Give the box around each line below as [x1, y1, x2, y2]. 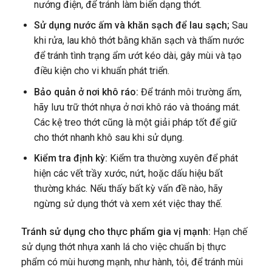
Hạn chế [213, 226, 247, 238]
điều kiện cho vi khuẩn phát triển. [33, 65, 169, 77]
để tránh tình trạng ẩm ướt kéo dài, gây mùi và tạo [33, 50, 242, 62]
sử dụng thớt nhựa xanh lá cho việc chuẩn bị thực [21, 241, 226, 253]
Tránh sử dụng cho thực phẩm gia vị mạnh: [21, 226, 213, 238]
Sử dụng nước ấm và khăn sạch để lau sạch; [33, 19, 232, 32]
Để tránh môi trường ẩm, [140, 86, 242, 98]
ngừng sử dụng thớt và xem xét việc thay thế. [33, 198, 222, 210]
